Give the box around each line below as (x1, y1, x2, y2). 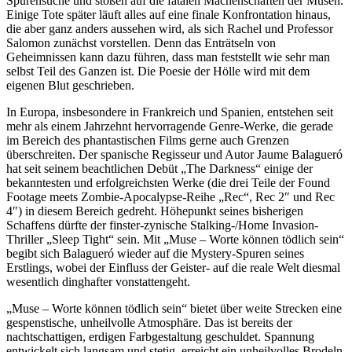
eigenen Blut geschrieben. (6, 78, 134, 92)
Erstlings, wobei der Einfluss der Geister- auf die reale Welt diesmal (6, 260, 340, 274)
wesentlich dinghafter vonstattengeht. (6, 274, 190, 288)
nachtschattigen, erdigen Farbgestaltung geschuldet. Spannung (6, 329, 314, 343)
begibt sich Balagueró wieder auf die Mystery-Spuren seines (6, 246, 304, 260)
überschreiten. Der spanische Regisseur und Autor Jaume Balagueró (6, 147, 343, 161)
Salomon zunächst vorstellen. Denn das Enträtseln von (6, 35, 276, 49)
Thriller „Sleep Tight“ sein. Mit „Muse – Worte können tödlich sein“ (6, 232, 344, 246)
